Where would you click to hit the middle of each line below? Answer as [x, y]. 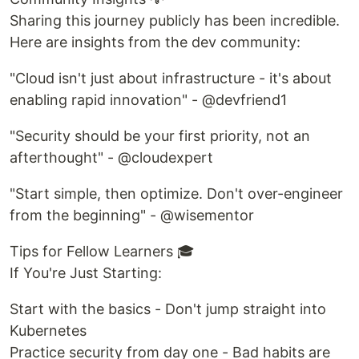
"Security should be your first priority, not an [160, 136]
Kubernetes [48, 331]
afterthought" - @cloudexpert [111, 157]
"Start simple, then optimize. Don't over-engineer [176, 194]
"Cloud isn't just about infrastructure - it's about [171, 78]
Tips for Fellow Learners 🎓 [102, 251]
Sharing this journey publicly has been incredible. [175, 20]
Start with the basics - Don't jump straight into [168, 309]
